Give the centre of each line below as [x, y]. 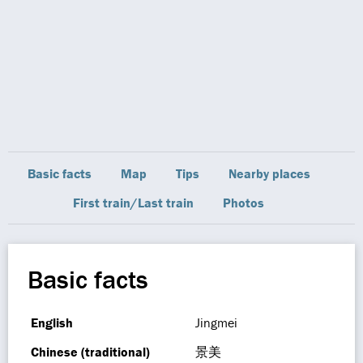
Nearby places [269, 173]
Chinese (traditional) [90, 352]
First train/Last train [133, 203]
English [52, 322]
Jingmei [216, 322]
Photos [243, 203]
